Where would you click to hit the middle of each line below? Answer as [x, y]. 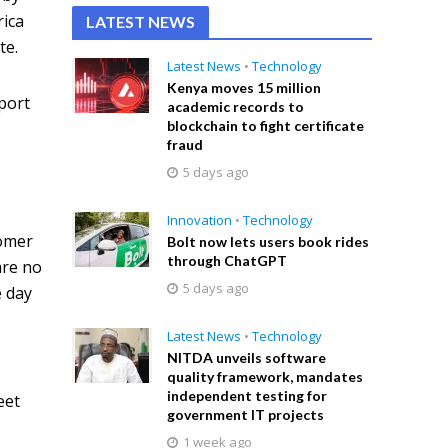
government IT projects [246, 414]
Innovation [200, 220]
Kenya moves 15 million [244, 87]
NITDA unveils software [247, 357]
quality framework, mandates [265, 376]
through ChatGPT [227, 260]
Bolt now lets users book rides [268, 241]
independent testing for [247, 395]
